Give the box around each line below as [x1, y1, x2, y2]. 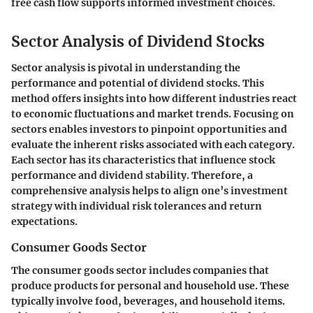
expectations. [11, 215, 78, 228]
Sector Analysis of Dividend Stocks [11, 31, 265, 51]
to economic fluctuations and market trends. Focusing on [11, 108, 294, 121]
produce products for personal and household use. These [11, 279, 289, 292]
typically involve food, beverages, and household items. [11, 294, 285, 307]
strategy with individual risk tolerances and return [11, 200, 262, 213]
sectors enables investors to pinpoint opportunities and [11, 123, 287, 136]
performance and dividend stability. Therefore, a [11, 169, 253, 182]
